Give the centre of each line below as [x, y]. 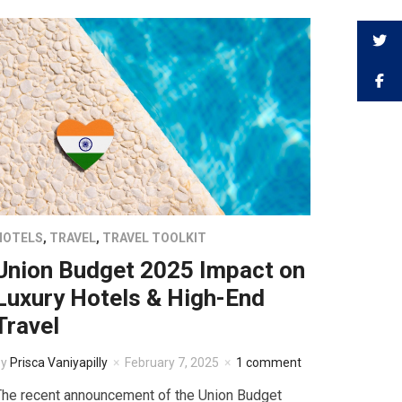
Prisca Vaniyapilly [58, 363]
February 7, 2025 [171, 363]
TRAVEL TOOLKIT [154, 238]
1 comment [268, 363]
